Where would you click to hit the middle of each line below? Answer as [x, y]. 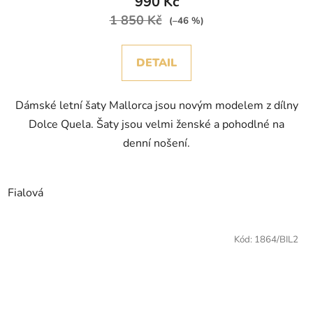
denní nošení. [156, 144]
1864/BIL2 [276, 240]
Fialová [26, 193]
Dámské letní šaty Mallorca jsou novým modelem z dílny [156, 106]
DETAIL [156, 63]
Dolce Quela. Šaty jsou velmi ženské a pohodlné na [156, 125]
